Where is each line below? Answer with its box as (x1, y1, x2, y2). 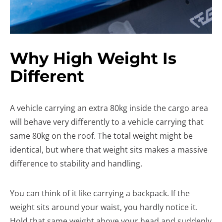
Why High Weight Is (10, 49, 176, 68)
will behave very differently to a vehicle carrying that (10, 116, 204, 127)
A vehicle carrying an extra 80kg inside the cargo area (10, 103, 208, 113)
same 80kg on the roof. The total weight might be (10, 130, 193, 141)
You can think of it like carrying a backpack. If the (10, 188, 190, 199)
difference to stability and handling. (10, 158, 142, 169)
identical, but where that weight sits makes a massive (10, 144, 208, 155)
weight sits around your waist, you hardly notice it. (10, 202, 198, 213)
